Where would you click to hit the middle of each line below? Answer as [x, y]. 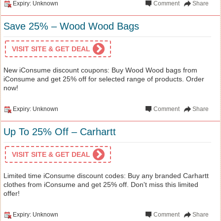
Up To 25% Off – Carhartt [60, 131]
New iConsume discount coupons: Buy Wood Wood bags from [100, 70]
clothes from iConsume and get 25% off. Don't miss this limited [101, 184]
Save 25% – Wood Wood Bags [71, 26]
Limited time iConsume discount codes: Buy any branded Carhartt [106, 175]
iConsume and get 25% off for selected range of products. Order [104, 79]
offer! [12, 193]
